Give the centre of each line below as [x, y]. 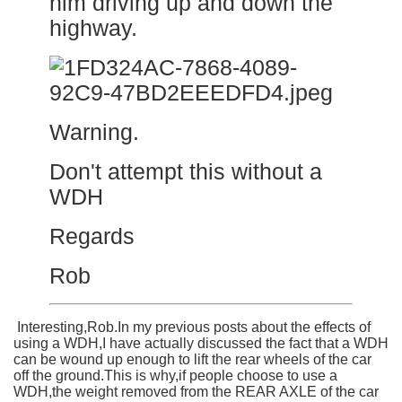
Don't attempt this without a [186, 171]
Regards [92, 236]
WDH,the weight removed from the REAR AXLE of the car [196, 391]
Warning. [94, 132]
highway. [93, 28]
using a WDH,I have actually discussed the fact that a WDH [201, 343]
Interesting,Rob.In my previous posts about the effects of [192, 327]
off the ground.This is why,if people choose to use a [175, 375]
